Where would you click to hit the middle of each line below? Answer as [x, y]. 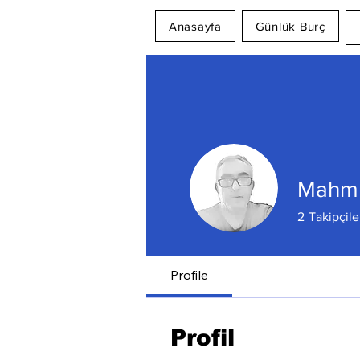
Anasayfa [195, 26]
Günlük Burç [290, 26]
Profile [189, 275]
